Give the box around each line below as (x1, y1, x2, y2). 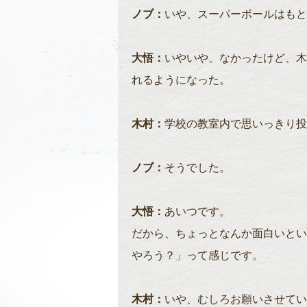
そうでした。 (164, 160, 230, 173)
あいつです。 (164, 204, 230, 217)
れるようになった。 (132, 73, 230, 86)
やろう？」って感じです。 (132, 248, 263, 261)
